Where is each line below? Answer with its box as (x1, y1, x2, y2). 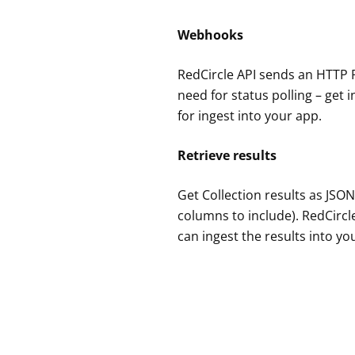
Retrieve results (177, 146, 277, 164)
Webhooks (177, 25, 243, 44)
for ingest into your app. (177, 106, 322, 124)
